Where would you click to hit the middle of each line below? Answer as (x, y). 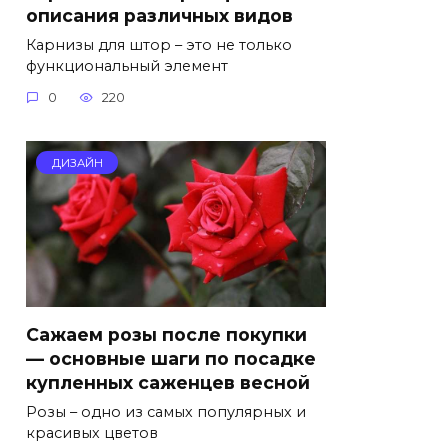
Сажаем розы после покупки (166, 334)
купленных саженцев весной (168, 382)
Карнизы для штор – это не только (159, 44)
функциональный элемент (127, 65)
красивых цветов (92, 432)
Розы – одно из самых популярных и (166, 411)
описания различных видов (159, 15)
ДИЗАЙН (77, 162)
